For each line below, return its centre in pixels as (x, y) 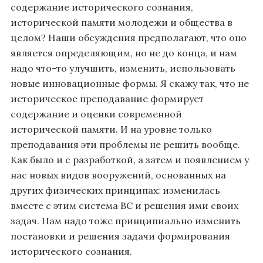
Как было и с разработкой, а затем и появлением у (130, 160)
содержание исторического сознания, (102, 7)
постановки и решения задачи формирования (120, 236)
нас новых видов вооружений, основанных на (118, 175)
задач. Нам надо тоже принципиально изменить (126, 221)
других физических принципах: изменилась (115, 190)
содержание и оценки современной (96, 114)
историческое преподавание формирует (107, 99)
